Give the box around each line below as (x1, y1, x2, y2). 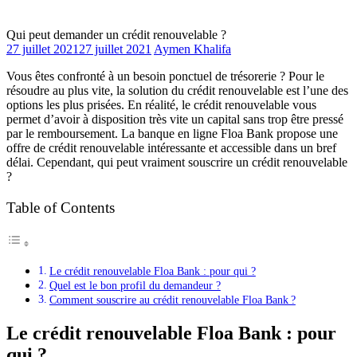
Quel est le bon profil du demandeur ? (49, 279, 221, 292)
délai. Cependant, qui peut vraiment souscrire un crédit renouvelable (6, 155, 347, 169)
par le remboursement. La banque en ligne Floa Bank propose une (6, 126, 338, 140)
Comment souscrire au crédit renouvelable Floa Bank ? (49, 293, 296, 307)
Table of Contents (6, 199, 115, 216)
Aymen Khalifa (154, 41, 231, 56)
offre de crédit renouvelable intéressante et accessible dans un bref (6, 140, 336, 155)
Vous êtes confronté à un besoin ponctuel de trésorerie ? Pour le (6, 69, 324, 83)
